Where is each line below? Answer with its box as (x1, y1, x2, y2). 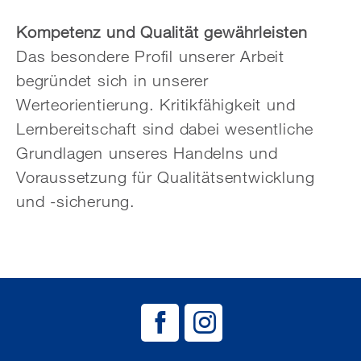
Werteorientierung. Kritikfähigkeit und (16, 94, 296, 114)
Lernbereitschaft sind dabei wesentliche (16, 118, 314, 139)
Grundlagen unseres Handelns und (16, 143, 278, 163)
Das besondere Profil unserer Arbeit (16, 46, 284, 66)
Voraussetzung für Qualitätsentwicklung (16, 167, 315, 187)
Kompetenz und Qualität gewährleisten (16, 22, 308, 42)
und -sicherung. (16, 191, 136, 211)
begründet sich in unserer (16, 70, 210, 90)
